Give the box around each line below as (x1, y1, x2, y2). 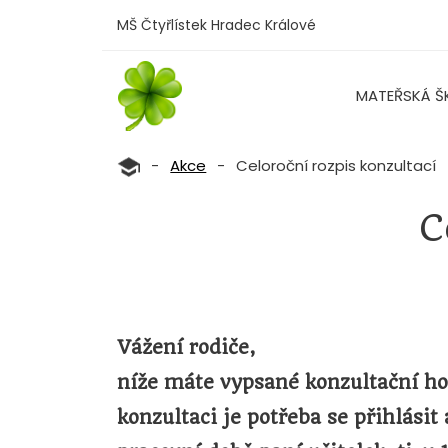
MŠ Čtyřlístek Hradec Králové (117, 15, 316, 35)
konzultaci (117, 405, 223, 429)
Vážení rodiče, (117, 335, 255, 359)
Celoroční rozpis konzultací (236, 154, 437, 176)
